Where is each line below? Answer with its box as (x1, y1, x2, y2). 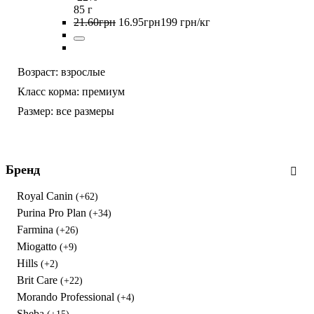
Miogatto (17, 240, 60, 253)
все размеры (56, 105, 114, 118)
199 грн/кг (161, 16, 210, 29)
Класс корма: (18, 86, 79, 98)
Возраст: (18, 66, 58, 78)
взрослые (61, 66, 105, 78)
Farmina (17, 224, 56, 236)
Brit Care (17, 274, 60, 287)
